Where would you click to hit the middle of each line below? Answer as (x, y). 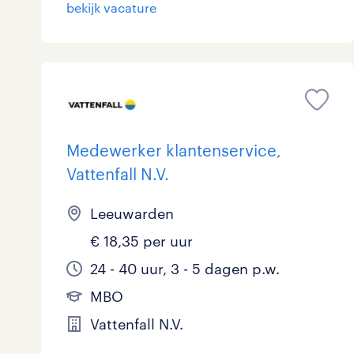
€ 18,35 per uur (141, 241)
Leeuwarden (132, 214)
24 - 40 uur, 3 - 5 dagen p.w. (185, 269)
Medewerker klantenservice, (174, 151)
